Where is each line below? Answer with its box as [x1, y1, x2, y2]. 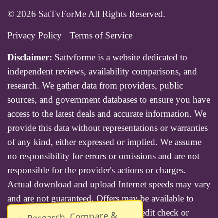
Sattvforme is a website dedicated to [52, 52, 187, 62]
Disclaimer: [7, 52, 52, 62]
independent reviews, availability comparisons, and [7, 66, 197, 76]
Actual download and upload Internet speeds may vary [7, 179, 211, 189]
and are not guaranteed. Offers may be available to [7, 193, 194, 203]
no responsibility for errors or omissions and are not [7, 150, 200, 161]
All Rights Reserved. [86, 8, 165, 19]
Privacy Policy [7, 30, 62, 40]
